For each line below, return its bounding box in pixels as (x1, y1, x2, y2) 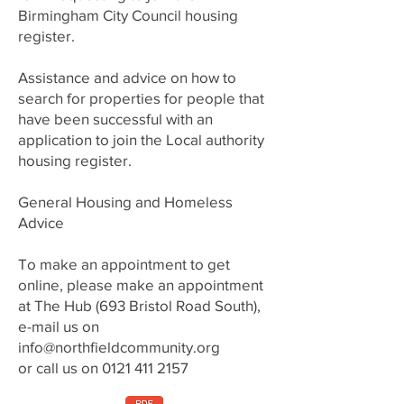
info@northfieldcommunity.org (18, 338, 220, 355)
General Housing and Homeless (18, 193, 233, 210)
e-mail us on (18, 317, 99, 335)
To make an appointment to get (18, 255, 230, 272)
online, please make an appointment (18, 276, 263, 293)
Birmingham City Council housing (18, 6, 238, 23)
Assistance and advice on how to (18, 69, 236, 86)
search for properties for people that (18, 89, 264, 106)
